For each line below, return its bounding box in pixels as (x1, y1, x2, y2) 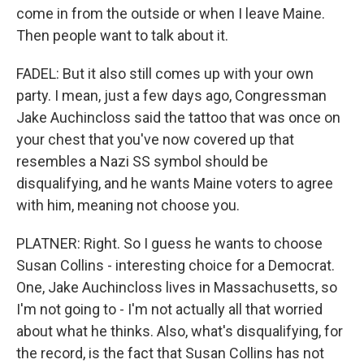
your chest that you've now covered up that (16, 131, 294, 148)
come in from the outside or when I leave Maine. (16, 5, 325, 22)
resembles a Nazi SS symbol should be (16, 153, 268, 170)
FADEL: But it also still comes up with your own (16, 65, 314, 82)
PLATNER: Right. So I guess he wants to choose (16, 235, 323, 252)
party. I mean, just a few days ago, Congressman (16, 87, 327, 104)
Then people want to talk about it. (16, 27, 228, 44)
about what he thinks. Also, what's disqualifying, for (16, 323, 343, 340)
